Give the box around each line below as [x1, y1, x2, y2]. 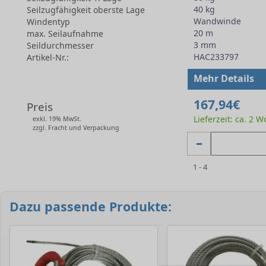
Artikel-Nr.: [27, 52, 69, 64]
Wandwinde [193, 15, 241, 27]
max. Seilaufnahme [27, 28, 103, 40]
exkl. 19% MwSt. [33, 115, 81, 123]
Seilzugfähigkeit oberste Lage [27, 4, 145, 16]
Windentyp [27, 16, 70, 28]
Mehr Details [193, 72, 254, 85]
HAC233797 [193, 51, 239, 63]
